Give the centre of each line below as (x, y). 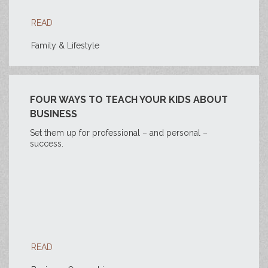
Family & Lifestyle (65, 45)
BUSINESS (54, 114)
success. (48, 144)
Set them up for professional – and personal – (119, 133)
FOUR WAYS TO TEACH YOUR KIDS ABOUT (129, 100)
